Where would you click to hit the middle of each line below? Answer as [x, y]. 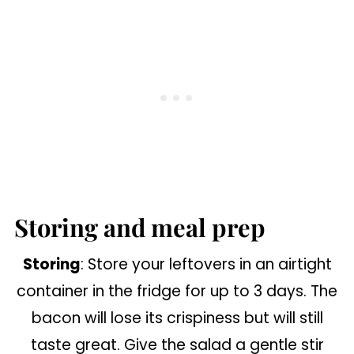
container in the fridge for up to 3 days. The [177, 291]
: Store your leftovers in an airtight [206, 264]
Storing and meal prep [139, 227]
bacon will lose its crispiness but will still [177, 318]
